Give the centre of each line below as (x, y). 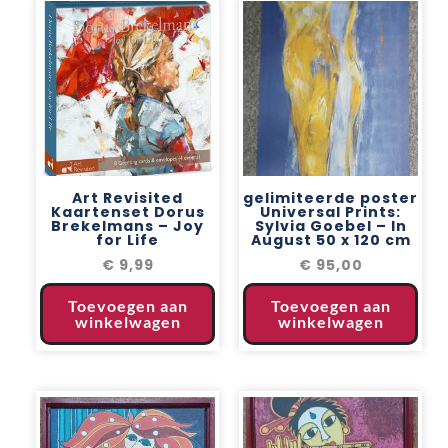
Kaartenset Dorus (127, 211)
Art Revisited (127, 197)
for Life (127, 239)
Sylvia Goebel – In (330, 225)
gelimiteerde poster (330, 197)
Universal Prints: (330, 211)
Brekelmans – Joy (127, 225)
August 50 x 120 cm (330, 239)
